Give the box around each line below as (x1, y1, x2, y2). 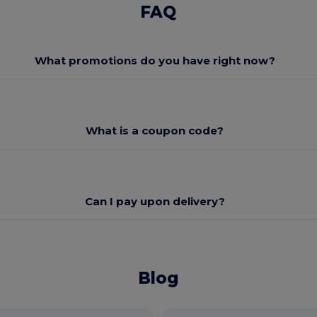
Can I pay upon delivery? (84, 194, 225, 208)
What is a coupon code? (86, 124, 224, 137)
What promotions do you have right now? (34, 53, 275, 67)
